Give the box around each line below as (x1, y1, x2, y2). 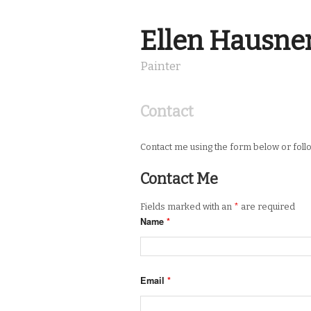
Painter (140, 59, 180, 74)
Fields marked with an (140, 201, 234, 212)
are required (239, 201, 295, 212)
